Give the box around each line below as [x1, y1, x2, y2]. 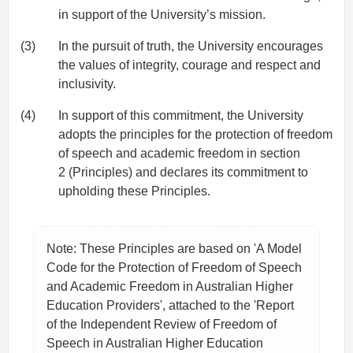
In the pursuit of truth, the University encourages [58, 39, 323, 54]
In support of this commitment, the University [58, 109, 303, 123]
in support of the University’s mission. [58, 8, 266, 22]
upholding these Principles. [58, 184, 210, 199]
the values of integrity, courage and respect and [58, 58, 321, 72]
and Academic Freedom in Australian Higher [46, 280, 293, 294]
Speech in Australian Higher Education [46, 336, 263, 351]
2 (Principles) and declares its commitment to [58, 165, 308, 180]
